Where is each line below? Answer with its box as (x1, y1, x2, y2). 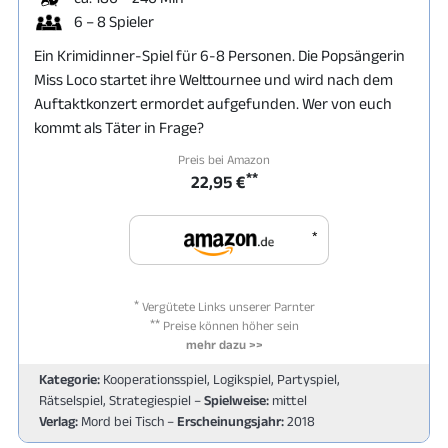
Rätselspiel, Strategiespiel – (39, 391, 204, 408)
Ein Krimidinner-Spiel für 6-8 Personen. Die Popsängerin (34, 46, 405, 64)
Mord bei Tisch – (78, 412, 177, 429)
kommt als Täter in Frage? (34, 118, 204, 136)
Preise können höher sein (159, 317, 299, 333)
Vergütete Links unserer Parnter (138, 298, 315, 314)
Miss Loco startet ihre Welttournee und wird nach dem (34, 70, 393, 88)
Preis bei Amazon (178, 151, 270, 167)
